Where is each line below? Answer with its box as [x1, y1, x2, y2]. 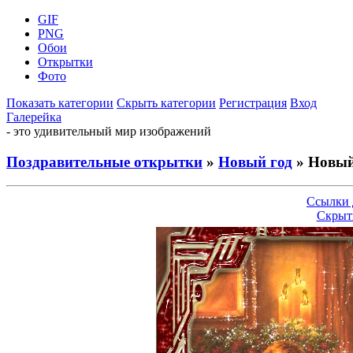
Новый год [218, 153, 292, 170]
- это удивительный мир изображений [6, 124, 211, 138]
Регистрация [219, 96, 287, 110]
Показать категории [6, 96, 113, 110]
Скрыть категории [117, 96, 216, 110]
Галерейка [6, 110, 61, 124]
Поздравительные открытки [6, 153, 203, 170]
